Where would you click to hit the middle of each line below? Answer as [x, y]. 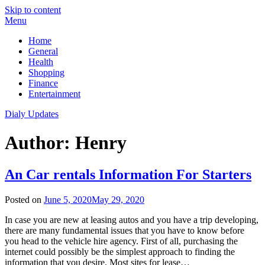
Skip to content [33, 10]
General [43, 51]
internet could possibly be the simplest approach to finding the [120, 251]
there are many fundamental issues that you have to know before [125, 230]
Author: [40, 143]
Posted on [24, 199]
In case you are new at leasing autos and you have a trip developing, [132, 219]
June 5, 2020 [68, 199]
